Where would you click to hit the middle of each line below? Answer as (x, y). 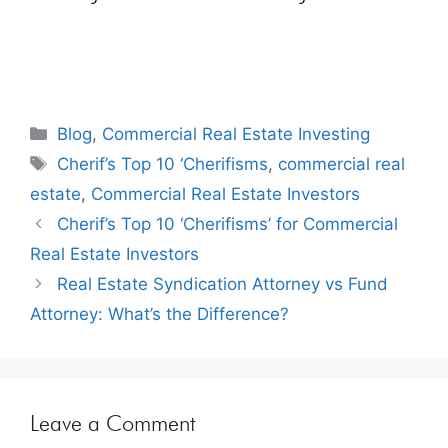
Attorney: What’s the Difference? (159, 313)
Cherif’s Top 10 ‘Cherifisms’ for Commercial (228, 223)
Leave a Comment (112, 422)
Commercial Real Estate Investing (236, 133)
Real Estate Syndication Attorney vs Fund (223, 283)
